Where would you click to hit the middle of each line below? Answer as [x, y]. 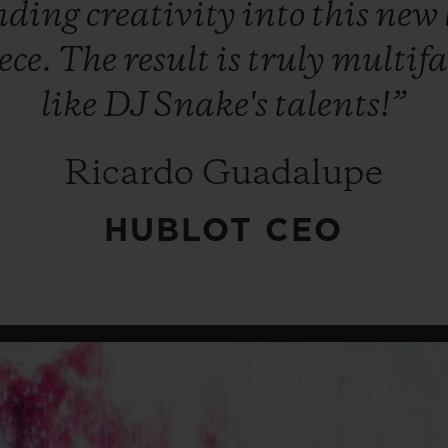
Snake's [213, 106]
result [169, 61]
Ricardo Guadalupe [224, 174]
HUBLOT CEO [224, 230]
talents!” [340, 106]
